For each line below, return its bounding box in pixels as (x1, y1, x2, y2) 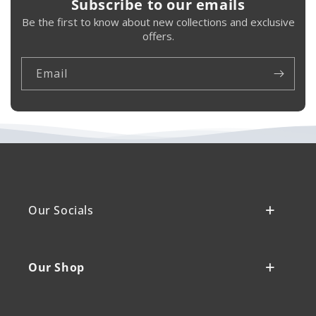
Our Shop (28, 259, 85, 275)
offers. (142, 29, 174, 43)
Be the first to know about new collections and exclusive (21, 15, 295, 29)
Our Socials (28, 202, 94, 218)
